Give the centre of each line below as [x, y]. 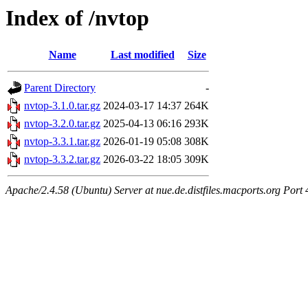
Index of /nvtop [77, 18]
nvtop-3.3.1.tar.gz [62, 142]
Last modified [142, 55]
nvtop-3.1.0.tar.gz [62, 106]
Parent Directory [60, 88]
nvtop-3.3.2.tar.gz [62, 159]
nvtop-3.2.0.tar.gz [62, 124]
